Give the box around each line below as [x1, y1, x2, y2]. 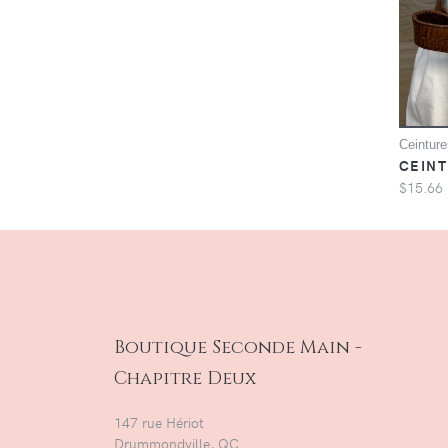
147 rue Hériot [114, 412, 204, 432]
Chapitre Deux [114, 365, 256, 391]
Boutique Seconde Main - [114, 334, 362, 360]
